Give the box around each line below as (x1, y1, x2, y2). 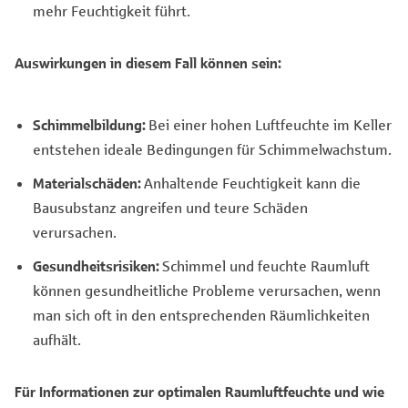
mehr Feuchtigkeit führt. (33, 2, 190, 20)
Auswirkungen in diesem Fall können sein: (15, 54, 281, 72)
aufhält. (33, 331, 81, 349)
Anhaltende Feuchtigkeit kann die (141, 174, 361, 192)
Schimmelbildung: (33, 116, 146, 134)
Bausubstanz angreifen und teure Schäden (33, 199, 308, 217)
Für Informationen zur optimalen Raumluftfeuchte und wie (15, 382, 384, 401)
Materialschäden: (33, 174, 141, 192)
